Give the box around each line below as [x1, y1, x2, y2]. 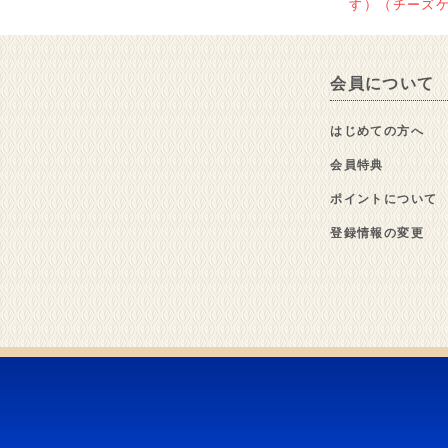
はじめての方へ [330, 121, 424, 140]
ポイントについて [330, 189, 438, 208]
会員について [330, 71, 435, 95]
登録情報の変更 [330, 223, 424, 242]
